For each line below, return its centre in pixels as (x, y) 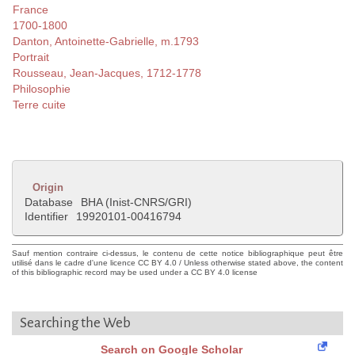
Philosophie (42, 89)
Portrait (31, 57)
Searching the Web (75, 323)
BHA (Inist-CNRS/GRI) (136, 202)
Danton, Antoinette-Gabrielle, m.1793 (106, 42)
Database (49, 202)
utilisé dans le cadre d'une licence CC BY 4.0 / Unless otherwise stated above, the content (177, 263)
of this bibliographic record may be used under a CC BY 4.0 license (135, 273)
